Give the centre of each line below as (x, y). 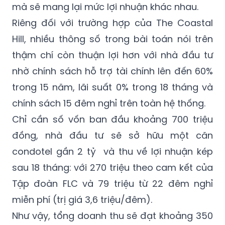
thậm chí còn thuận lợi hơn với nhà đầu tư (113, 55)
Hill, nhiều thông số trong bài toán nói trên (113, 39)
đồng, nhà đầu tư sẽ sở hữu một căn (113, 136)
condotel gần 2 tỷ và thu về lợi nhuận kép (113, 152)
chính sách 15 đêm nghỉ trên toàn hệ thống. (111, 103)
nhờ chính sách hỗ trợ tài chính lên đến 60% (113, 71)
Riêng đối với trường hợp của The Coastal (113, 23)
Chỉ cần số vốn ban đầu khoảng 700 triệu (113, 120)
